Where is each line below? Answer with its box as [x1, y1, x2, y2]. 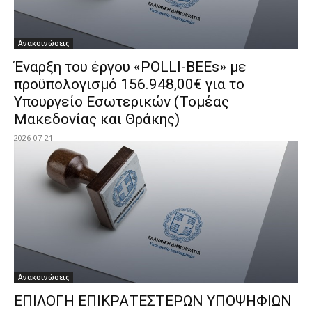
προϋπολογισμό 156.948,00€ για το [14, 75, 244, 93]
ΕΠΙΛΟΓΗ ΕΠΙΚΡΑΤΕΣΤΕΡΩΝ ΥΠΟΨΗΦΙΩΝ [14, 292, 292, 309]
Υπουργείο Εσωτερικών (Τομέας [14, 93, 229, 110]
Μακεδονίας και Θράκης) [14, 110, 180, 127]
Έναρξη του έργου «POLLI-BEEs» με [14, 58, 247, 75]
